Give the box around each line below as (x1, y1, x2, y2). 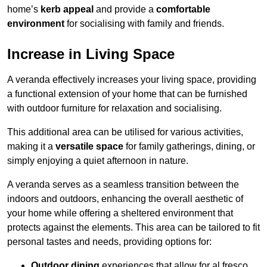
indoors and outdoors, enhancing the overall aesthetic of (7, 193, 243, 204)
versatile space (55, 141, 123, 151)
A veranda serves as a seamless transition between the (7, 179, 239, 190)
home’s (7, 4, 41, 14)
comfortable (156, 4, 210, 14)
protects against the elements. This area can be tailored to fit (7, 222, 260, 232)
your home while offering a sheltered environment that (7, 207, 233, 218)
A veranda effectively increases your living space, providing (7, 74, 256, 85)
